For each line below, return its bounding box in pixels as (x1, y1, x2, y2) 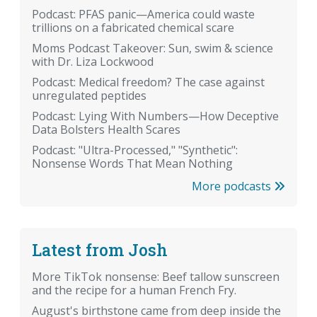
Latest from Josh (32, 238, 168, 261)
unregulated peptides (32, 88, 146, 104)
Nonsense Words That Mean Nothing (32, 156, 233, 172)
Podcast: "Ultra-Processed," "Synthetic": (32, 142, 238, 158)
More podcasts (192, 178, 274, 195)
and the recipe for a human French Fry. (32, 282, 236, 299)
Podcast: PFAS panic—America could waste (32, 6, 255, 23)
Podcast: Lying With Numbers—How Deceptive (32, 108, 279, 125)
